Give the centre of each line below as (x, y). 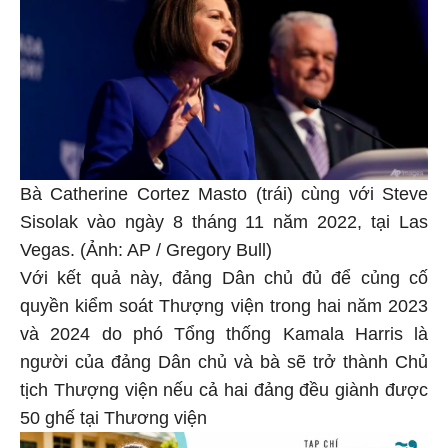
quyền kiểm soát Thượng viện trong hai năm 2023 (224, 306)
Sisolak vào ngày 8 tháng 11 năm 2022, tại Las (224, 222)
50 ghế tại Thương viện (113, 418)
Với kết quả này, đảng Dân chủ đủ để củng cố (224, 278)
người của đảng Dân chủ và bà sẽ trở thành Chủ (224, 362)
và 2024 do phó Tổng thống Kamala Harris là (224, 334)
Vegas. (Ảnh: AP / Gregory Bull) (146, 250)
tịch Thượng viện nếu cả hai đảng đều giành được (224, 390)
